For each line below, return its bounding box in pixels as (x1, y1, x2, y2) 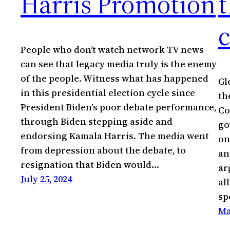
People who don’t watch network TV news (21, 43, 204, 56)
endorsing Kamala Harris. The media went (21, 129, 209, 142)
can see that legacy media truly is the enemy (21, 57, 217, 70)
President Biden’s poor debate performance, (21, 100, 216, 113)
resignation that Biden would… (21, 158, 159, 171)
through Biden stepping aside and (21, 114, 172, 128)
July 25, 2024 (21, 172, 72, 185)
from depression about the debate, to (21, 143, 186, 157)
